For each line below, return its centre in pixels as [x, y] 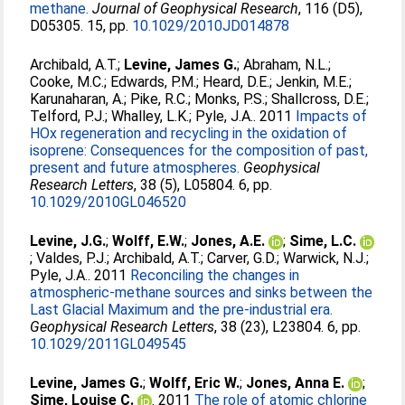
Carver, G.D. [242, 258]
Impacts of [332, 116]
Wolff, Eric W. [195, 383]
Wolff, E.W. [149, 241]
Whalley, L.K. [151, 116]
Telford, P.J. [68, 116]
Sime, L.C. [323, 241]
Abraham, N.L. [286, 65]
